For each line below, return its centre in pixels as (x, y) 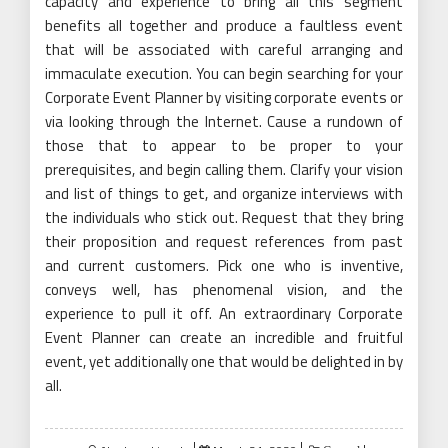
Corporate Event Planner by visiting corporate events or (224, 97)
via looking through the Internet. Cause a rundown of (224, 121)
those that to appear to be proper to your (224, 145)
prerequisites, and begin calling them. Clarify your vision (224, 169)
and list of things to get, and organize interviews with (224, 193)
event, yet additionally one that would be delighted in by (224, 361)
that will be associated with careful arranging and (224, 49)
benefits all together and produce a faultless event (224, 25)
